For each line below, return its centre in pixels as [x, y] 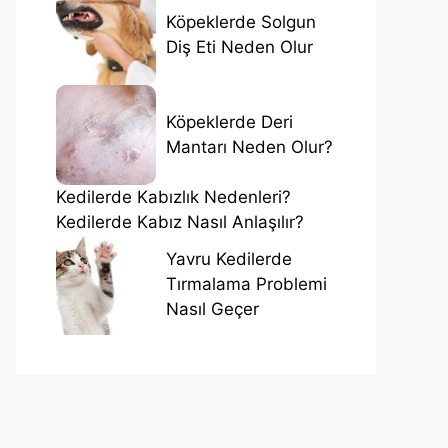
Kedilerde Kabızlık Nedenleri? [173, 196]
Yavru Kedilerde [229, 259]
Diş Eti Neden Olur [239, 46]
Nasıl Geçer [212, 309]
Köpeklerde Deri [229, 121]
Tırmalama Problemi [246, 284]
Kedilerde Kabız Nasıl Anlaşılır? [180, 221]
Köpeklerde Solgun [241, 21]
